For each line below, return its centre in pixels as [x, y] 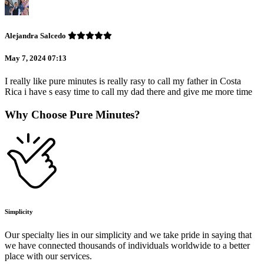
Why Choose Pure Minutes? [72, 114]
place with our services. [48, 256]
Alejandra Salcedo [36, 35]
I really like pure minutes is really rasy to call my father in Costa [123, 81]
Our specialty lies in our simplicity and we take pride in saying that [128, 235]
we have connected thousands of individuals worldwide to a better [127, 246]
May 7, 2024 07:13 [36, 58]
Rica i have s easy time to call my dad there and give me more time [128, 91]
